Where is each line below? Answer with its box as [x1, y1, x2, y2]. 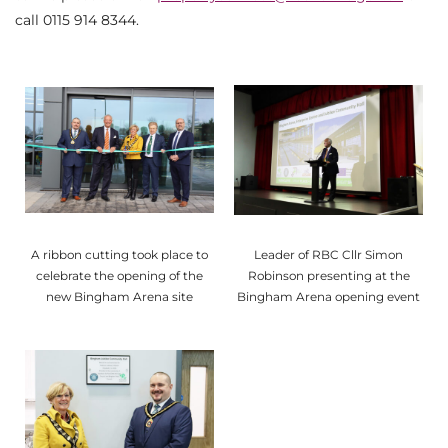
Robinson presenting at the [247, 267, 410, 283]
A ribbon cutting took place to [31, 246, 208, 262]
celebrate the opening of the [36, 267, 203, 283]
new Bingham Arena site [46, 288, 193, 304]
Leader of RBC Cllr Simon [254, 246, 403, 262]
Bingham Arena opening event [237, 288, 420, 304]
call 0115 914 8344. [15, 10, 139, 29]
